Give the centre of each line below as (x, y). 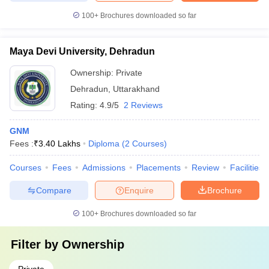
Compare (53, 190)
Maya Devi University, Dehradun (82, 51)
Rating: (85, 105)
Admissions (104, 168)
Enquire (139, 190)
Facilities (246, 168)
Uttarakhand (136, 89)
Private (129, 73)
